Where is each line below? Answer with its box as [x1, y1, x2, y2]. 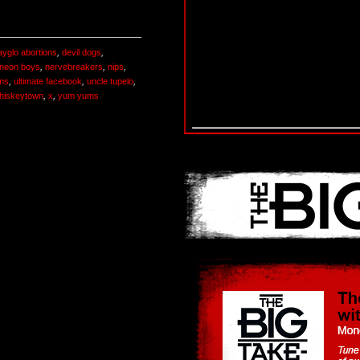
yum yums [58, 91, 99, 101]
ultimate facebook [14, 76, 82, 87]
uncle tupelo [87, 76, 133, 87]
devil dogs [62, 47, 101, 58]
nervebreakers [45, 62, 103, 72]
